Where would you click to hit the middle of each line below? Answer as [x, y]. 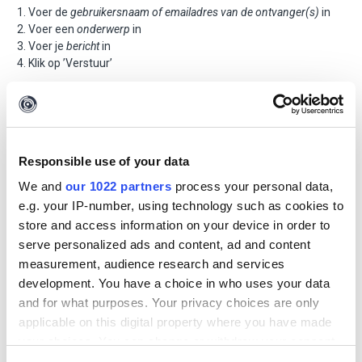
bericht [83, 46]
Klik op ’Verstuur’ [70, 63]
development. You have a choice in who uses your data [174, 283]
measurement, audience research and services [152, 264]
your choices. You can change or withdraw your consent [177, 341]
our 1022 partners [118, 186]
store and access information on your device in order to [175, 225]
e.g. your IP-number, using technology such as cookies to [181, 206]
